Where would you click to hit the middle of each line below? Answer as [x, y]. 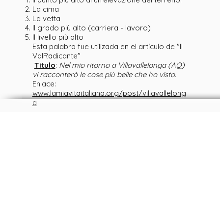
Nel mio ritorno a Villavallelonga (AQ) [122, 65]
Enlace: [44, 84]
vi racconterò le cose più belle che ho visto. [104, 74]
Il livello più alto [59, 37]
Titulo [45, 65]
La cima [45, 9]
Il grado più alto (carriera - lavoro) [91, 28]
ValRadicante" [57, 56]
